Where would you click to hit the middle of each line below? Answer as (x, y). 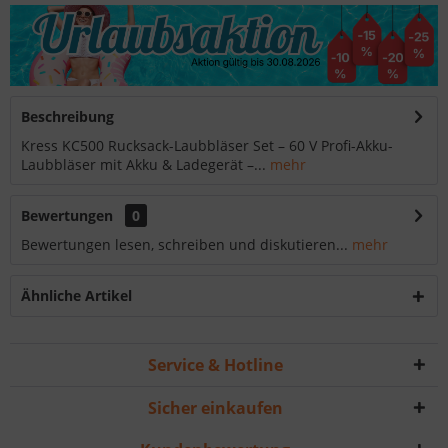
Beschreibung (67, 117)
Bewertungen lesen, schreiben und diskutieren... (184, 245)
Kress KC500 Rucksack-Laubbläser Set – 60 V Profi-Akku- (207, 146)
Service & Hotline (215, 365)
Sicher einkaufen (215, 408)
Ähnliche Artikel (76, 296)
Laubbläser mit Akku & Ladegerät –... (143, 165)
